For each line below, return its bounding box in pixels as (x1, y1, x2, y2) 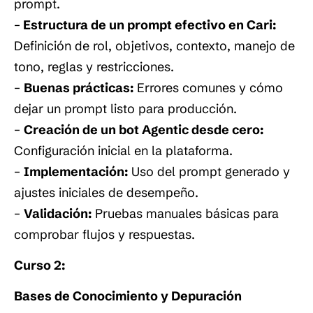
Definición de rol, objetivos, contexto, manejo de (14, 37, 295, 54)
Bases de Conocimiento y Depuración (14, 288, 242, 305)
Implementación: (24, 163, 128, 180)
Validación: (24, 205, 92, 221)
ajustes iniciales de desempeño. (14, 184, 198, 201)
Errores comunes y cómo (133, 79, 283, 96)
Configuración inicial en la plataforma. (14, 142, 233, 159)
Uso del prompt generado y (128, 163, 290, 180)
